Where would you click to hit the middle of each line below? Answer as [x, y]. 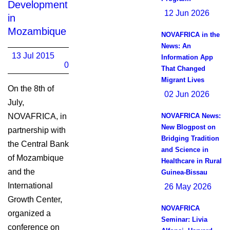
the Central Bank [38, 144]
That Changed [183, 69]
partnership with [37, 130]
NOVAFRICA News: [191, 116]
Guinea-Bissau [184, 172]
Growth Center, [35, 199]
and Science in [185, 150]
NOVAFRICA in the [190, 35]
